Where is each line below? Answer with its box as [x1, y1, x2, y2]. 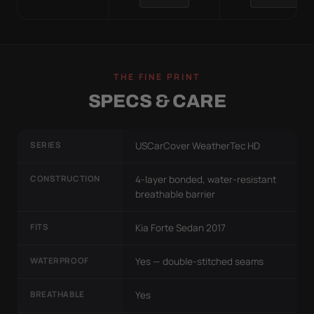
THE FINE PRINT [114, 70, 200, 83]
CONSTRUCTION [30, 172, 100, 184]
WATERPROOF [30, 254, 89, 266]
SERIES [30, 139, 62, 150]
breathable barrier [135, 187, 215, 200]
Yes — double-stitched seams [135, 254, 264, 268]
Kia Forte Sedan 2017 [135, 221, 226, 234]
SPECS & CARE [88, 90, 226, 111]
